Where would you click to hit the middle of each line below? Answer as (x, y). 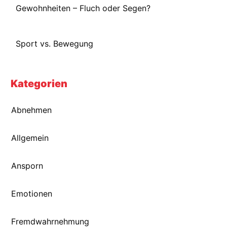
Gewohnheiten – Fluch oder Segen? (83, 8)
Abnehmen (31, 110)
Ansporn (27, 165)
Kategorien (39, 83)
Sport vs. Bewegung (54, 43)
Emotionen (32, 193)
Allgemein (30, 138)
